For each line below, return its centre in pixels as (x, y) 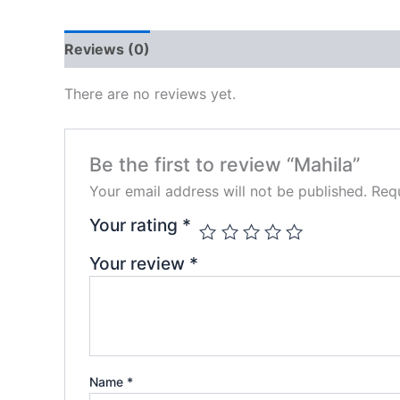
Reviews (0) (107, 50)
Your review (139, 264)
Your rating (135, 225)
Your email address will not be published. (228, 192)
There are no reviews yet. (150, 94)
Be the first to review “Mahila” (224, 165)
